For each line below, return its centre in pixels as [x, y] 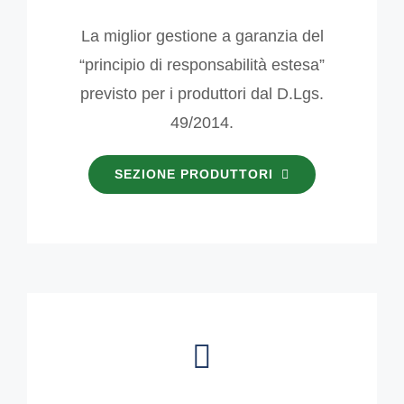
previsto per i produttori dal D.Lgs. [202, 94]
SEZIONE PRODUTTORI [193, 174]
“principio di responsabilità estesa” [202, 65]
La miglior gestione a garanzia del [202, 37]
